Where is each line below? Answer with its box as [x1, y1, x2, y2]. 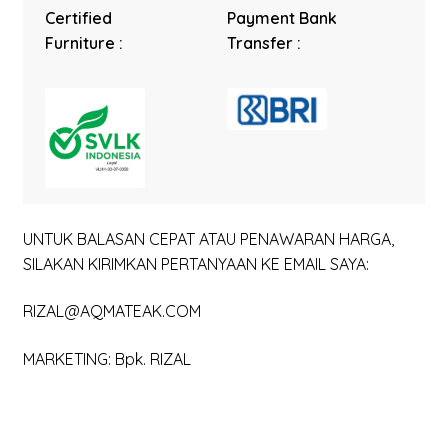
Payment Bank [227, 7, 338, 28]
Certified [45, 7, 113, 28]
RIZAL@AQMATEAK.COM [22, 301, 201, 322]
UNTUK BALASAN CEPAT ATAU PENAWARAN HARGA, [22, 228, 394, 249]
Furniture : [45, 32, 124, 53]
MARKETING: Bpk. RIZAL [22, 348, 191, 369]
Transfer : [227, 32, 302, 53]
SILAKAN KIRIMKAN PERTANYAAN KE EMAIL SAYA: [22, 253, 369, 274]
